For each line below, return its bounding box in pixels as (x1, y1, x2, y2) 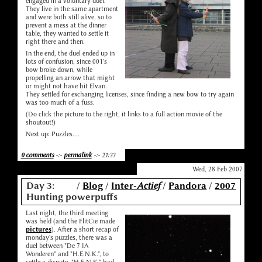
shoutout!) (25, 118, 56, 127)
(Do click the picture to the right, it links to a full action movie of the (25, 110, 222, 119)
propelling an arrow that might (25, 74, 115, 82)
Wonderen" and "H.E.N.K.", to (25, 250, 109, 258)
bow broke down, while (25, 65, 92, 74)
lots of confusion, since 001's (25, 57, 107, 66)
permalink (63, 151, 92, 160)
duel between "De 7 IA (25, 242, 89, 250)
